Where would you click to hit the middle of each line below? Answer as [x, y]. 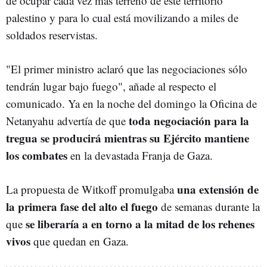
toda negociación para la [187, 121]
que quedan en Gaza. [80, 241]
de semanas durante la [209, 207]
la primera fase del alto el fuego [82, 207]
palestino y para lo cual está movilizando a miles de [122, 18]
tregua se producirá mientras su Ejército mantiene [128, 138]
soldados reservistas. [52, 35]
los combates [37, 156]
